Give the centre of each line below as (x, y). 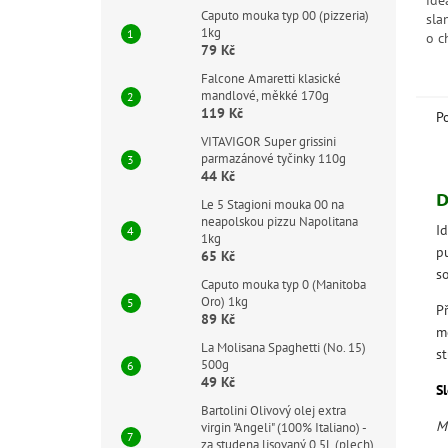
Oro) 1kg (224, 301)
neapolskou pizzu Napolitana (279, 221)
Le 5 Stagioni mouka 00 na (272, 204)
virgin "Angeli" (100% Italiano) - (283, 427)
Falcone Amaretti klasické (270, 78)
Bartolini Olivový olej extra (273, 410)
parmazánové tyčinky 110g (273, 158)
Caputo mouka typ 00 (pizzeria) (284, 15)
